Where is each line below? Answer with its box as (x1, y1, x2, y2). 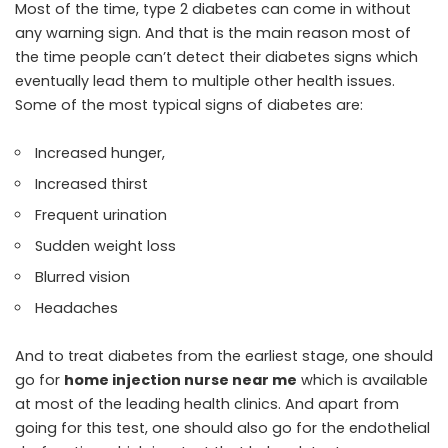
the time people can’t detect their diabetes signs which (15, 46, 418, 67)
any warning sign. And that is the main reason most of (15, 22, 411, 43)
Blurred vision (35, 266, 131, 287)
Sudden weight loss (35, 235, 177, 256)
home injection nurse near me (64, 369, 297, 390)
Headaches (35, 297, 119, 318)
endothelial (349, 417, 430, 438)
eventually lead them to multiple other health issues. (15, 70, 395, 91)
